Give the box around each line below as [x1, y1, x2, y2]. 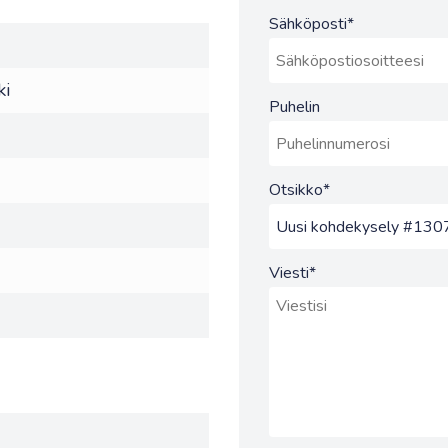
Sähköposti [269, 13, 347, 35]
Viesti [269, 262, 309, 284]
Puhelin [269, 96, 320, 118]
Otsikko [269, 179, 323, 201]
